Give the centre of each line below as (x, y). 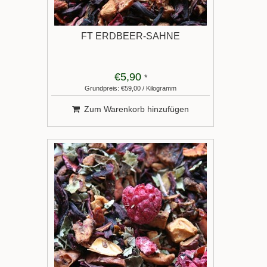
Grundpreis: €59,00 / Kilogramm (131, 88)
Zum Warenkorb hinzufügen (136, 109)
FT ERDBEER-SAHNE (131, 36)
